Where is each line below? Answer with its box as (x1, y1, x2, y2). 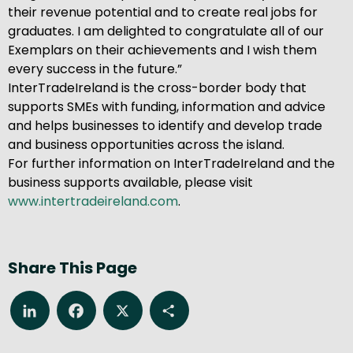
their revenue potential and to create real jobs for (8, 2, 318, 21)
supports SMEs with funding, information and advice (8, 97, 325, 116)
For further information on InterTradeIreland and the (8, 154, 335, 173)
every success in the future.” (8, 59, 182, 78)
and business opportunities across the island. (8, 135, 284, 154)
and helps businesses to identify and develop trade (8, 116, 322, 135)
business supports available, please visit (8, 173, 253, 191)
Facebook (66, 297, 128, 316)
